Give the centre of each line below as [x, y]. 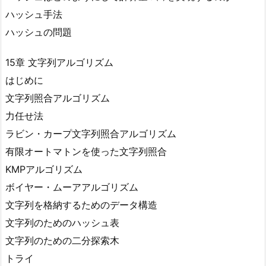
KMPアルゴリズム [44, 169]
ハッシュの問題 [39, 32]
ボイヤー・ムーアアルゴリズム [72, 187]
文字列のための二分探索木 [62, 240]
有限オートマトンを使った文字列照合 [86, 151]
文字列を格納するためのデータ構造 [81, 205]
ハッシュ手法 [34, 14]
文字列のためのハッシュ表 [62, 222]
